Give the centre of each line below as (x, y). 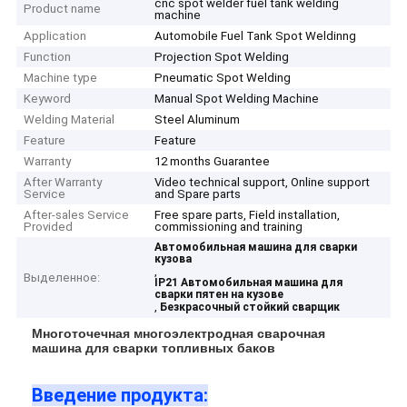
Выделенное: (62, 278)
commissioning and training (229, 227)
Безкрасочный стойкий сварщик (250, 308)
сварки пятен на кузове (219, 295)
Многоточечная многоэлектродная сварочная (179, 333)
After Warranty (63, 183)
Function (48, 57)
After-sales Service (77, 215)
